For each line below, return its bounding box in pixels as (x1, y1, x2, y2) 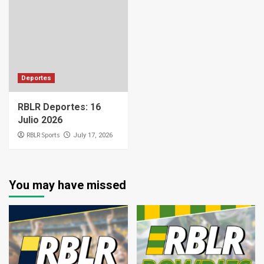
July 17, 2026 (73, 131, 113, 140)
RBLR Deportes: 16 (18, 101, 101, 113)
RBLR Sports (27, 131, 60, 140)
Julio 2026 (18, 114, 62, 126)
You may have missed (9, 178, 126, 193)
